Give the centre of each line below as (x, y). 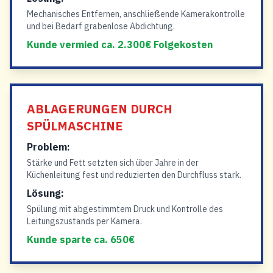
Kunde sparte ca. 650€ (81, 239)
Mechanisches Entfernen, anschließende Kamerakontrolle (136, 14)
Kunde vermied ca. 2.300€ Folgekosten (120, 44)
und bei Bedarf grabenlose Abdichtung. (101, 26)
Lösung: (45, 193)
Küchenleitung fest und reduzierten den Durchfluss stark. (134, 175)
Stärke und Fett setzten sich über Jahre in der (113, 163)
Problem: (48, 147)
